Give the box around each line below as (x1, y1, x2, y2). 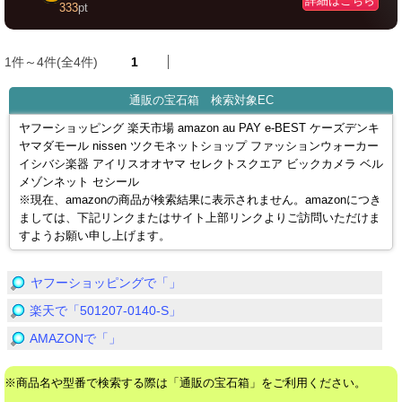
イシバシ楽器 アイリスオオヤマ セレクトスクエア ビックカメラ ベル (19, 158, 383, 170)
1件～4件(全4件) (4, 55, 101, 69)
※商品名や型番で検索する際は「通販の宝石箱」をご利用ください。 (4, 376, 366, 389)
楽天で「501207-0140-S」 (30, 303, 181, 318)
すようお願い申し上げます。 (19, 230, 170, 242)
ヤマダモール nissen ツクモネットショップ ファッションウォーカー (19, 140, 379, 153)
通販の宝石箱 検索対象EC (128, 93, 274, 107)
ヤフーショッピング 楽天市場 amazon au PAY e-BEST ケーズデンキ (19, 122, 380, 135)
